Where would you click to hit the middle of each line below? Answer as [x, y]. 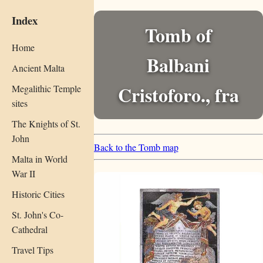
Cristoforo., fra [178, 95]
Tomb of [178, 35]
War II [23, 173]
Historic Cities [38, 194]
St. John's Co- [38, 214]
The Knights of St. [46, 123]
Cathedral [30, 229]
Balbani [178, 65]
